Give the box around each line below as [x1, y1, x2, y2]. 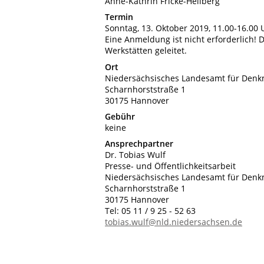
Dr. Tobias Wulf [105, 149, 166, 161]
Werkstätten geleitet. [105, 45, 187, 57]
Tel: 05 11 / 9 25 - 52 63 [105, 205, 196, 217]
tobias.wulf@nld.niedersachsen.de [105, 216, 242, 228]
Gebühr [105, 111, 135, 123]
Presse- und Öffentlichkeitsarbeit [105, 160, 236, 172]
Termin [105, 11, 133, 23]
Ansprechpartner [105, 138, 173, 150]
